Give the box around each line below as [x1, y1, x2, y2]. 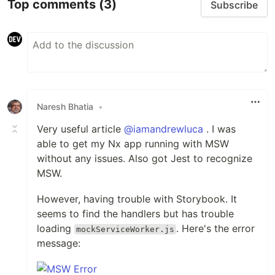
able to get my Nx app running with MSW [37, 137, 229, 150]
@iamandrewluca [124, 122, 203, 135]
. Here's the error [176, 222, 255, 234]
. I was [203, 122, 236, 135]
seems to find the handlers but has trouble [37, 207, 234, 220]
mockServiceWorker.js [76, 224, 175, 234]
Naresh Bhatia [37, 101, 93, 112]
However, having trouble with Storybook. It [37, 192, 237, 205]
